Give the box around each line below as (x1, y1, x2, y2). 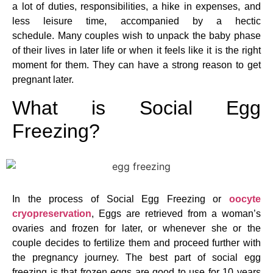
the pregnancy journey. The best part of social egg (12, 252, 261, 263)
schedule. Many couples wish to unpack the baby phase (12, 30, 261, 41)
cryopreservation (12, 208, 91, 219)
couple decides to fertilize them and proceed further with (12, 238, 261, 249)
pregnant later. (12, 74, 74, 85)
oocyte (229, 194, 261, 205)
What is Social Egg (12, 96, 261, 119)
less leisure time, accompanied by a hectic (12, 16, 261, 27)
